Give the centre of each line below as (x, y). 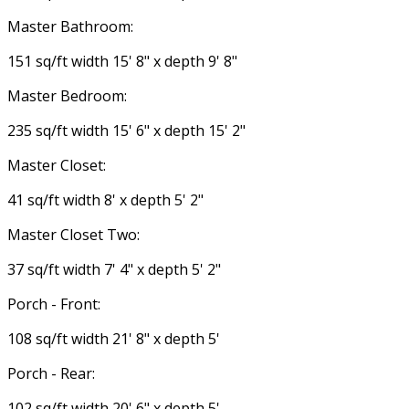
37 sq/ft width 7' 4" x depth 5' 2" (114, 269)
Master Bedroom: (67, 95)
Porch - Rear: (51, 373)
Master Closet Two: (73, 234)
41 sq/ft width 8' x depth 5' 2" (105, 199)
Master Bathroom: (70, 26)
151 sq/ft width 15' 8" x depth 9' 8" (122, 61)
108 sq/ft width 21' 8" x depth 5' (114, 338)
